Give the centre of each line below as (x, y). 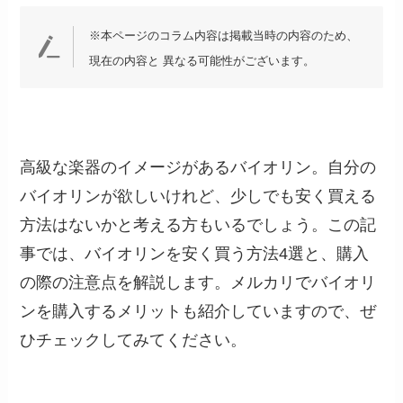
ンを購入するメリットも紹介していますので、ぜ (198, 311)
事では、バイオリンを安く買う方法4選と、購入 (195, 254)
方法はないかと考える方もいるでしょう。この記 (198, 225)
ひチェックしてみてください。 (134, 340)
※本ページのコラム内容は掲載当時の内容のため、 (223, 36)
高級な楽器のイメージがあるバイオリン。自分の (198, 167)
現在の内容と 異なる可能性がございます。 (201, 61)
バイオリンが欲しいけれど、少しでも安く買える (198, 196)
